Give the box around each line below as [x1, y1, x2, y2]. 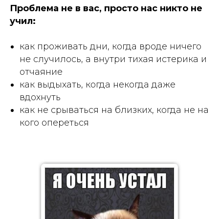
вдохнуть [20, 91, 61, 103]
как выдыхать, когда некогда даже [20, 79, 175, 90]
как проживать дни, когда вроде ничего [20, 41, 201, 52]
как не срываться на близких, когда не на [20, 104, 209, 115]
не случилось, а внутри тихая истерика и [20, 53, 207, 65]
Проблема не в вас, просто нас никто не [10, 2, 202, 14]
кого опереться [20, 117, 89, 128]
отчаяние [20, 66, 63, 77]
